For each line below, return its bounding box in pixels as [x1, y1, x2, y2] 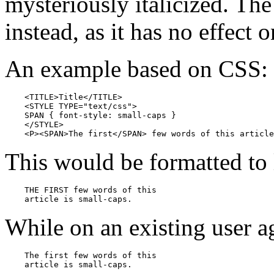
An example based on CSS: [5, 55, 268, 82]
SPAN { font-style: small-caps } [5, 110, 176, 120]
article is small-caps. [5, 194, 132, 204]
